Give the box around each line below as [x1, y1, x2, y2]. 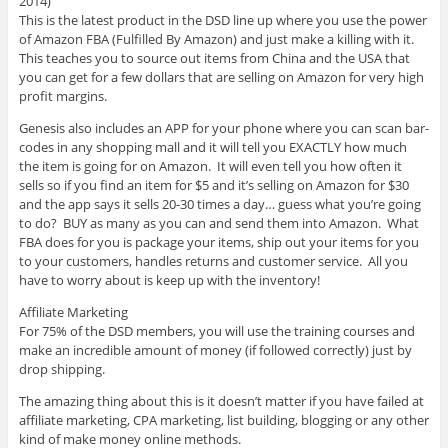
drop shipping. [18, 359, 105, 378]
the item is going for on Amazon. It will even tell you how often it [18, 156, 402, 175]
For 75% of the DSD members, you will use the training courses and [18, 321, 415, 340]
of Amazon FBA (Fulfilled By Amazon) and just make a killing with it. [18, 29, 414, 48]
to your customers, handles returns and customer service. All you [18, 251, 408, 270]
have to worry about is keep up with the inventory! [18, 270, 320, 289]
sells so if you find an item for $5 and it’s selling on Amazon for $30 [18, 175, 409, 194]
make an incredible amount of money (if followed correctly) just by [18, 340, 412, 359]
